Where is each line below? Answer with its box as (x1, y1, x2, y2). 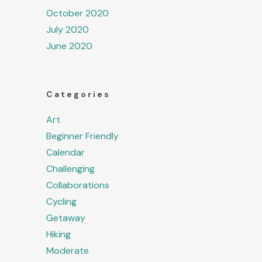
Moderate (46, 244, 89, 257)
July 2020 (46, 23, 89, 36)
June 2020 (46, 40, 92, 53)
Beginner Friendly (46, 130, 119, 143)
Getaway (46, 212, 85, 225)
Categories (46, 89, 111, 100)
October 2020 (46, 7, 109, 20)
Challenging (46, 163, 95, 175)
